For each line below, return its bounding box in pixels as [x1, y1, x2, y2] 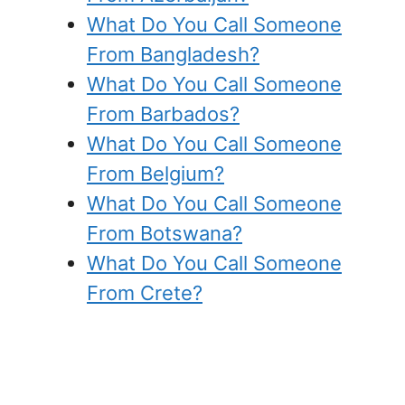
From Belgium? [87, 161, 224, 185]
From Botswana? [87, 221, 242, 245]
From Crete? [87, 280, 202, 305]
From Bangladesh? [87, 42, 259, 66]
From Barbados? [87, 101, 240, 126]
